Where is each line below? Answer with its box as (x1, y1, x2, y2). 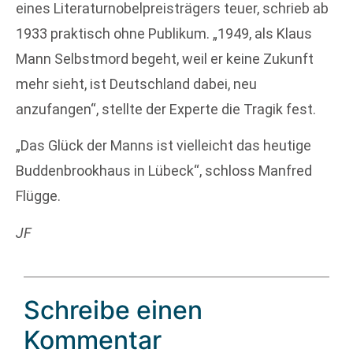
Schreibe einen (24, 295, 203, 326)
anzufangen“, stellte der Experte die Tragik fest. (16, 100, 316, 117)
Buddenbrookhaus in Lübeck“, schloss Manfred (16, 162, 312, 180)
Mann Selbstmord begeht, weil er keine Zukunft (16, 50, 314, 67)
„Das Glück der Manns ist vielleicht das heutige (16, 137, 311, 154)
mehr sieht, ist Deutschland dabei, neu (16, 75, 257, 92)
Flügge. (16, 188, 61, 205)
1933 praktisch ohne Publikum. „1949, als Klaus (16, 24, 312, 42)
